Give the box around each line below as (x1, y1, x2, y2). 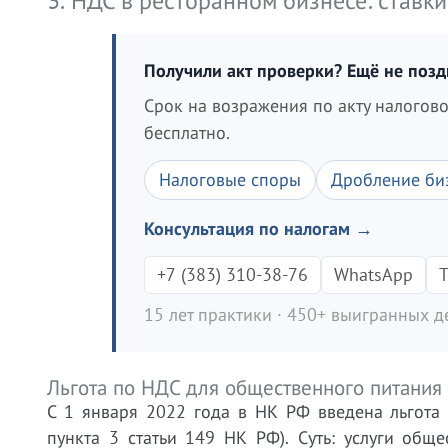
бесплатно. (144, 121, 230, 144)
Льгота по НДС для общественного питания (47, 374, 442, 401)
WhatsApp (334, 263, 413, 286)
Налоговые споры (159, 168, 301, 191)
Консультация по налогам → (144, 217, 373, 240)
